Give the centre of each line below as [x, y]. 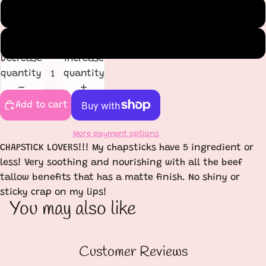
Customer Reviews [133, 253]
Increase [84, 59]
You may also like [73, 210]
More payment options [116, 134]
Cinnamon [133, 43]
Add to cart [42, 105]
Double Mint [133, 12]
